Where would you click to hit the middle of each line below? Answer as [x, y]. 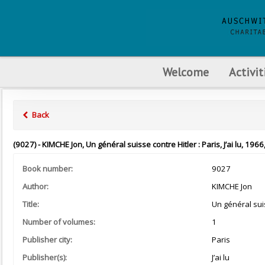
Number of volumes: [59, 222]
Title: [31, 204]
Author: [35, 186]
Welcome [185, 72]
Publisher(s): [45, 257]
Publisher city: [47, 240]
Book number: [48, 169]
